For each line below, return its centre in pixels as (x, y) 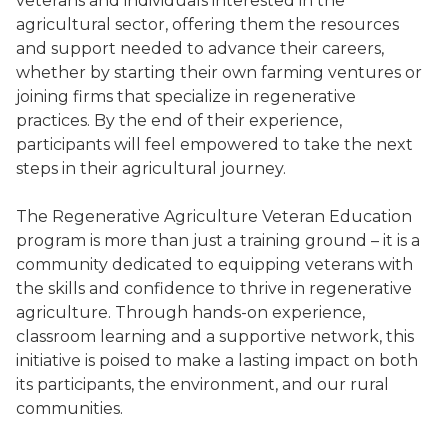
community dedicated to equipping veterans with (214, 264)
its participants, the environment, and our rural (202, 384)
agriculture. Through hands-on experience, (190, 312)
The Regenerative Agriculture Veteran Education (214, 216)
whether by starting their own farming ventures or (219, 72)
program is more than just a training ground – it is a (218, 240)
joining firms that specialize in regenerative (186, 96)
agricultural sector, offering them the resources (207, 24)
